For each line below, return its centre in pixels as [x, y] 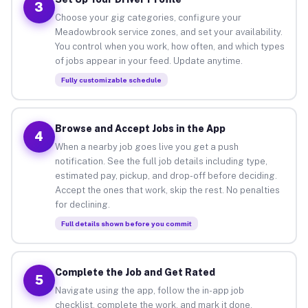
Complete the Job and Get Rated [135, 272]
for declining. [82, 204]
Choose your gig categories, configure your [148, 17]
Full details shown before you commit [126, 223]
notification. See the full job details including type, [161, 161]
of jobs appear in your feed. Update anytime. [148, 60]
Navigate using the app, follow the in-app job [149, 290]
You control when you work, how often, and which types [169, 46]
